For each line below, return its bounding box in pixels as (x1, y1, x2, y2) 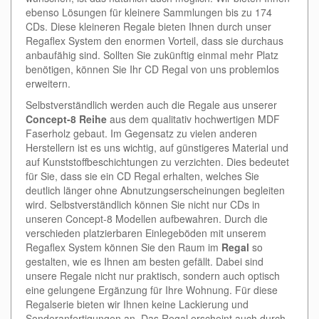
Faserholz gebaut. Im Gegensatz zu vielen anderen (26, 126, 257, 141)
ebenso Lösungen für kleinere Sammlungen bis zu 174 (26, 5, 272, 20)
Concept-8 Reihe (26, 112, 107, 127)
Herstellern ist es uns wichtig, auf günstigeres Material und (26, 140, 288, 155)
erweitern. (26, 76, 70, 91)
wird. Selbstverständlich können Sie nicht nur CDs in (26, 197, 260, 212)
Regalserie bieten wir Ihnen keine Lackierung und (26, 297, 249, 312)
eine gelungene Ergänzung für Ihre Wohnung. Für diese (26, 283, 278, 298)
